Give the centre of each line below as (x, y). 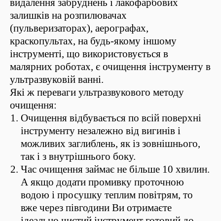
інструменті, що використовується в (89, 54)
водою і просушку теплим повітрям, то (107, 195)
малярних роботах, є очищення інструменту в (110, 67)
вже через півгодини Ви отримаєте (96, 208)
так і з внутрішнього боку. (78, 157)
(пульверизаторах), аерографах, (79, 28)
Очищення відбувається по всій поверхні (111, 118)
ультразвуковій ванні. (57, 80)
